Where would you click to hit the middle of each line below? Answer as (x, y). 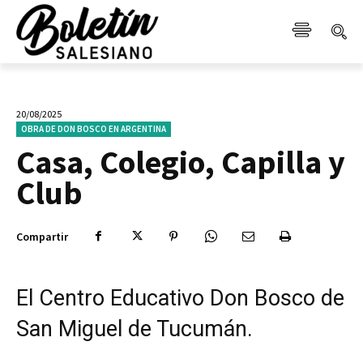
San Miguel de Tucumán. (135, 329)
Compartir (42, 236)
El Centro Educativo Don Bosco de (180, 298)
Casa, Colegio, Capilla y (181, 162)
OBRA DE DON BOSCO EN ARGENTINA (94, 128)
